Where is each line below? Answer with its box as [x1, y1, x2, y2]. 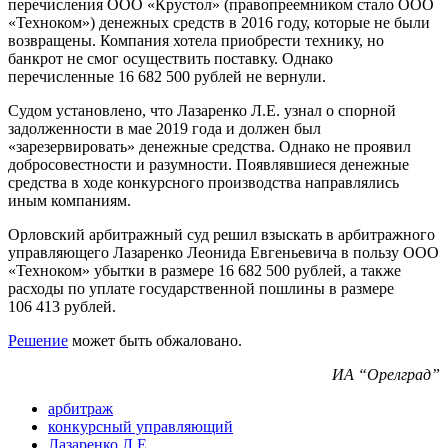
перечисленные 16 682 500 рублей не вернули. [8, 68, 326, 86]
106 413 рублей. [8, 298, 116, 316]
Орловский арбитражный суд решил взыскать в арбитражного [8, 226, 435, 244]
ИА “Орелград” [332, 366, 440, 384]
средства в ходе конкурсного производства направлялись [8, 174, 399, 192]
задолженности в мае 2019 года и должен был [8, 120, 321, 138]
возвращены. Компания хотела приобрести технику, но [8, 32, 384, 50]
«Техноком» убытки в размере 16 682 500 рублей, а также [8, 262, 401, 280]
